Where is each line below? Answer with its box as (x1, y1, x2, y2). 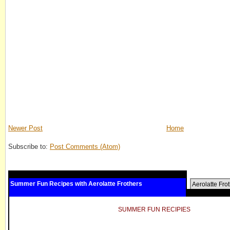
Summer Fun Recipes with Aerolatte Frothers (10, 180, 142, 188)
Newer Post (8, 124, 43, 132)
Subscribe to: (8, 143, 50, 151)
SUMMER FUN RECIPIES (118, 206, 190, 214)
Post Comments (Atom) (50, 143, 120, 151)
